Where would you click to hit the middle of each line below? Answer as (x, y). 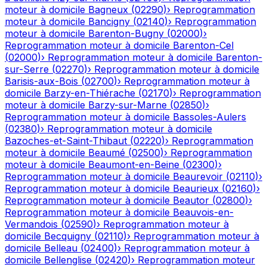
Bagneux (108, 10)
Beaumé (107, 153)
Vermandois (31, 224)
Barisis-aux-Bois (41, 81)
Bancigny (109, 22)
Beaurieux (196, 189)
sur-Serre (27, 69)
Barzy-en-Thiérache (90, 93)
